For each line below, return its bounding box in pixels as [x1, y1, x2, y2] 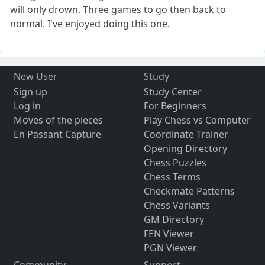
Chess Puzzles [143, 156, 206, 169]
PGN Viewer [143, 241, 197, 254]
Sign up [13, 85, 47, 98]
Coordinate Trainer [143, 127, 228, 141]
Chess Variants [143, 198, 210, 212]
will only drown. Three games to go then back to [10, 2, 227, 16]
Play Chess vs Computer [143, 113, 251, 127]
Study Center [143, 85, 202, 98]
